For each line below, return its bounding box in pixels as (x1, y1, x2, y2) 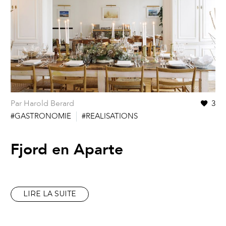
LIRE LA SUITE (23, 189, 76, 199)
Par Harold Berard (11, 97, 74, 109)
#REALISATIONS (82, 110, 138, 121)
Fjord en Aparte (11, 139, 123, 160)
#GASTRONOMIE (11, 110, 71, 121)
